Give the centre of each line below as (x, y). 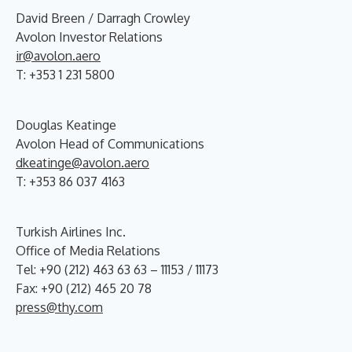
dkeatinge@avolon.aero (82, 163)
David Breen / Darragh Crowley (103, 18)
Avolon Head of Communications (110, 144)
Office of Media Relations (88, 251)
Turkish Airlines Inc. (71, 232)
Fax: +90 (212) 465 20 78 (84, 288)
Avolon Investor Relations (89, 37)
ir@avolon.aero (58, 56)
